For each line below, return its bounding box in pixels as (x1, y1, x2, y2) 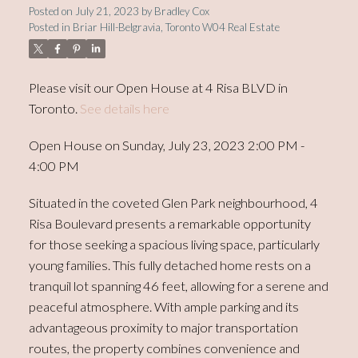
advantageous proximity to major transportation (28, 319, 298, 335)
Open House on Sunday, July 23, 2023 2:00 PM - (28, 137, 304, 153)
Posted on (28, 5, 75, 18)
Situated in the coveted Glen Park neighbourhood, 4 (28, 194, 318, 210)
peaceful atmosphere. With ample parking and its (28, 298, 299, 314)
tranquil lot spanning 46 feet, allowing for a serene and (28, 277, 328, 293)
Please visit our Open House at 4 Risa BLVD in (28, 80, 288, 96)
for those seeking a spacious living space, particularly (28, 236, 320, 252)
